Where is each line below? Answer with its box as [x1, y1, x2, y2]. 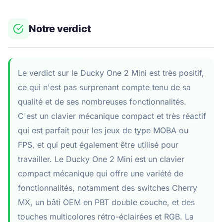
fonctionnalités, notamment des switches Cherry [18, 182, 197, 193]
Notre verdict [29, 22, 91, 35]
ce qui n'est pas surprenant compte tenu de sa [18, 82, 191, 92]
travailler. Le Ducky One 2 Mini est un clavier [18, 154, 184, 164]
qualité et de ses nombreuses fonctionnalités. [18, 96, 186, 107]
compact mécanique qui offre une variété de [18, 168, 183, 178]
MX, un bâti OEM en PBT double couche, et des [18, 197, 195, 207]
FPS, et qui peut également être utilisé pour [18, 139, 178, 150]
